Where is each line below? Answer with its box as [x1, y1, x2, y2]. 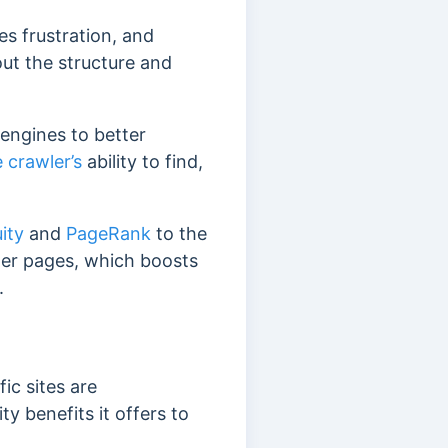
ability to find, [82, 150, 203, 172]
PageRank [66, 222, 151, 244]
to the [151, 222, 207, 244]
